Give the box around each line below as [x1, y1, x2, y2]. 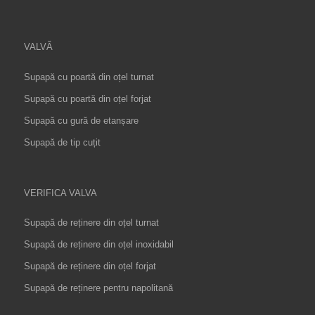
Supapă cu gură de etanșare [23, 115, 139, 126]
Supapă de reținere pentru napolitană [23, 282, 173, 293]
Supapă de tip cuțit [23, 136, 101, 148]
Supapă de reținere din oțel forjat [23, 260, 156, 271]
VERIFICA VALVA [23, 187, 97, 198]
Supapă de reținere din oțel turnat [23, 217, 159, 228]
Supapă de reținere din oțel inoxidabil [23, 238, 174, 250]
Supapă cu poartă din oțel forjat [23, 93, 151, 104]
